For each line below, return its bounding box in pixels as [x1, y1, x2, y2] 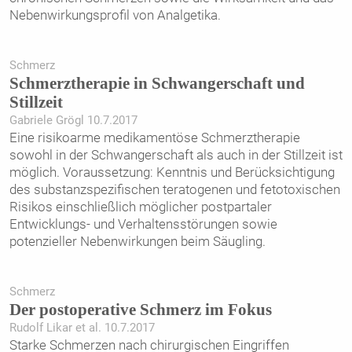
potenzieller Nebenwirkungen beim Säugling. [9, 233, 266, 249]
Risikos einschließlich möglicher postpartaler [9, 198, 272, 214]
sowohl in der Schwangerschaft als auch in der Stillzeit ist [9, 146, 343, 163]
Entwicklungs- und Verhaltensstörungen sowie [9, 215, 277, 232]
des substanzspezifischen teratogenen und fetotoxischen [9, 181, 340, 197]
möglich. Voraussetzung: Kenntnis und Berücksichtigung [9, 163, 335, 180]
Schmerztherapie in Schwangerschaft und [9, 74, 305, 92]
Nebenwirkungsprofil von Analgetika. [9, 6, 221, 23]
